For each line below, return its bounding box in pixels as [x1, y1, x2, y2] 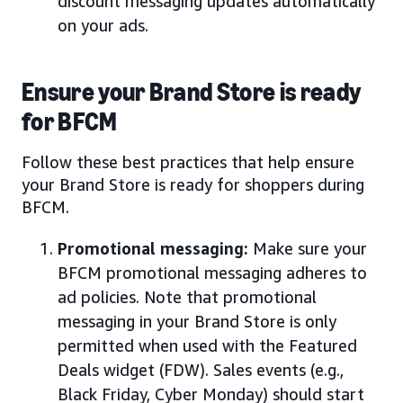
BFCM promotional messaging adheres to [58, 262, 367, 282]
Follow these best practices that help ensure [22, 151, 354, 172]
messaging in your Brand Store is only [58, 310, 336, 331]
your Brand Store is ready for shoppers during [22, 174, 364, 194]
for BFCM [22, 106, 118, 137]
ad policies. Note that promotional [58, 286, 317, 307]
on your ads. [58, 14, 148, 35]
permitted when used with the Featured [58, 335, 357, 355]
